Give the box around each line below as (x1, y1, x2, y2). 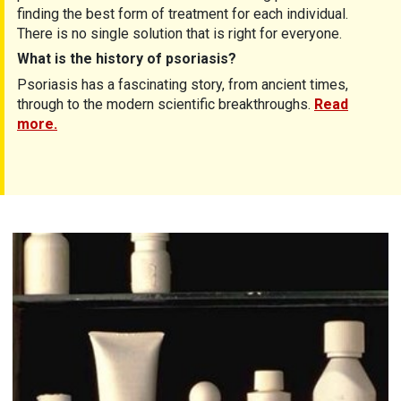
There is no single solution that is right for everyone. (17, 25, 342, 43)
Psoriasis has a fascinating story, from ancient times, (17, 76, 348, 94)
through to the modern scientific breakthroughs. (17, 96, 314, 114)
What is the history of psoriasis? (17, 50, 236, 68)
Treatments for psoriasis (13, 233, 167, 251)
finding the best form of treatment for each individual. (17, 5, 352, 23)
